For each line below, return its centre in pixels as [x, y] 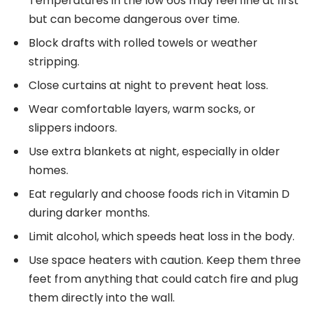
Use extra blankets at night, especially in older [154, 151]
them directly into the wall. [102, 297]
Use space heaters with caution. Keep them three [165, 260]
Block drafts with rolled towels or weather [143, 42]
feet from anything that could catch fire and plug [163, 279]
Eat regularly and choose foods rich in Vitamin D [159, 194]
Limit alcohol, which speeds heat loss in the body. [162, 236]
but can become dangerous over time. [134, 19]
